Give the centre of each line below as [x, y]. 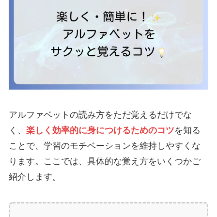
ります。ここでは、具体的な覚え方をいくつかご [104, 162]
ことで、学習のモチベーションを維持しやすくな [104, 146]
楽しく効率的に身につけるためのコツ [100, 131]
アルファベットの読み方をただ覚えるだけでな [100, 115]
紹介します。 [35, 177]
